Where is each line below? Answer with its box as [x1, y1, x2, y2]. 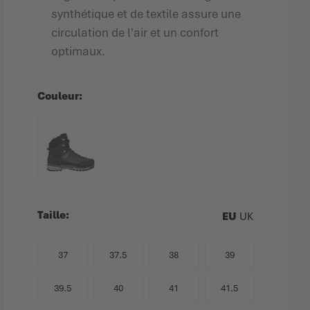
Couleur [37, 89, 80, 103]
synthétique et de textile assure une [51, 6, 241, 21]
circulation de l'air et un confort [51, 25, 219, 40]
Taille [37, 208, 66, 222]
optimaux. [51, 44, 106, 59]
